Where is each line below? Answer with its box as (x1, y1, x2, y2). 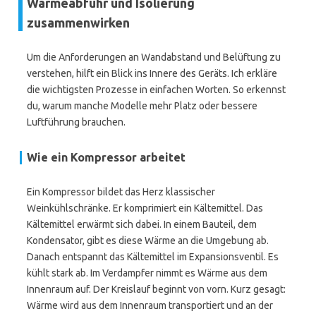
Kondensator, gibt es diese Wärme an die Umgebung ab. (27, 235, 269, 246)
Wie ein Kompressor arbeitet (27, 151, 186, 164)
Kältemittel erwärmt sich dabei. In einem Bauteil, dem (27, 219, 257, 230)
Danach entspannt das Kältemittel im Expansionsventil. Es (27, 251, 279, 262)
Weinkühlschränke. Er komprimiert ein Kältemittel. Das (27, 202, 263, 214)
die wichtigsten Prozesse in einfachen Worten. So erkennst (27, 84, 286, 95)
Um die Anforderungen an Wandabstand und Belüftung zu (27, 51, 281, 63)
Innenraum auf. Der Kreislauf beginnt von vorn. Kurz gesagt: (27, 284, 286, 295)
